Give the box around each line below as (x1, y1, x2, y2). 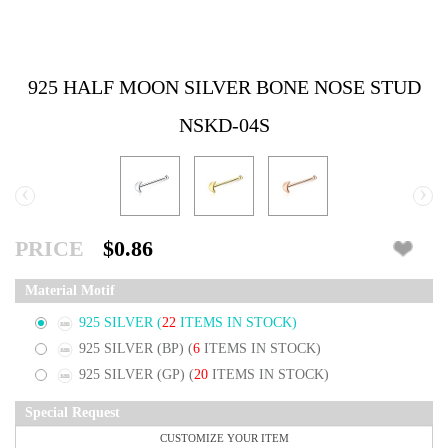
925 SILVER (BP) (79, 341, 188, 357)
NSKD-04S (178, 114, 270, 137)
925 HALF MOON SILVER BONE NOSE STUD (27, 76, 421, 99)
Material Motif (25, 283, 115, 299)
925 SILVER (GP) (79, 366, 189, 382)
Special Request (25, 404, 120, 420)
